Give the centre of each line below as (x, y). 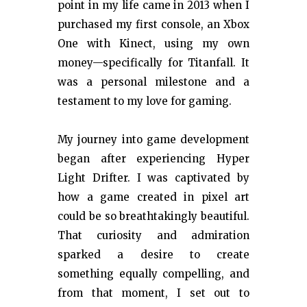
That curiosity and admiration (153, 235)
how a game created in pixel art (153, 197)
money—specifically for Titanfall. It (153, 62)
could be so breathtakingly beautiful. (153, 216)
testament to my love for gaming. (145, 101)
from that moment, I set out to (153, 293)
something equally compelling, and (153, 273)
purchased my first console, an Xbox (153, 24)
